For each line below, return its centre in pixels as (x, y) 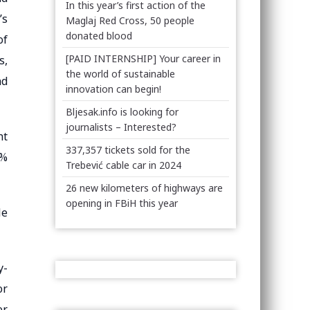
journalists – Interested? (121, 127)
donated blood (99, 36)
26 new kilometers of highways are (145, 188)
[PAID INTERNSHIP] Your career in (144, 58)
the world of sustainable (121, 74)
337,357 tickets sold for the (128, 150)
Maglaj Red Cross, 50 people (130, 20)
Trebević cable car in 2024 (124, 165)
